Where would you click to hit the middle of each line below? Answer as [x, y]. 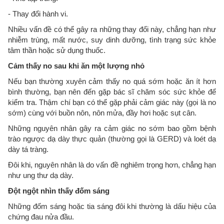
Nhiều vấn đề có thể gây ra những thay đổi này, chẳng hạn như [112, 29]
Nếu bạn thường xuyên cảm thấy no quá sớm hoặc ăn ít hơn [112, 81]
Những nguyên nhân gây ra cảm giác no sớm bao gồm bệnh [112, 128]
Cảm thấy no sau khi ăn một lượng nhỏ [76, 65]
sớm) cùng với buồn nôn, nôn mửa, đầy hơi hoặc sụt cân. [102, 112]
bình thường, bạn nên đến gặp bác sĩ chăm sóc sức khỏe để [112, 91]
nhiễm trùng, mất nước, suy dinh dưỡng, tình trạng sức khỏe [112, 39]
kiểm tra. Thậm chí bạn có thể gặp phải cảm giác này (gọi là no [112, 102]
